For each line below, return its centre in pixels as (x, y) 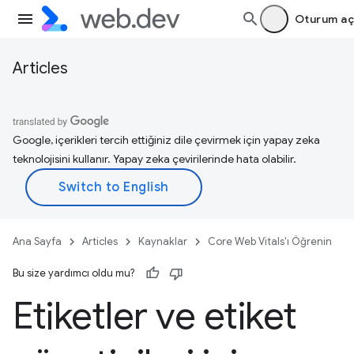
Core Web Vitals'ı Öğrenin (270, 241)
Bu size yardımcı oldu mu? (73, 273)
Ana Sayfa (37, 241)
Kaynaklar (163, 241)
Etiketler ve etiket (155, 316)
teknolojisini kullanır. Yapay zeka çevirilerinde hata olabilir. (154, 159)
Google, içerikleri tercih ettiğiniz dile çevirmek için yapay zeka (166, 140)
